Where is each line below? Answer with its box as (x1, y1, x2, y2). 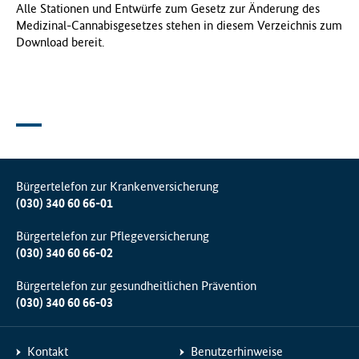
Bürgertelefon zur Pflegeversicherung (16, 228, 209, 244)
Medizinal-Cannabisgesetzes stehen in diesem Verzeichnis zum (16, 17, 342, 33)
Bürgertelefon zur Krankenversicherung (16, 179, 219, 195)
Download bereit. (16, 34, 104, 50)
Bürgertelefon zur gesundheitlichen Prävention (16, 278, 256, 294)
